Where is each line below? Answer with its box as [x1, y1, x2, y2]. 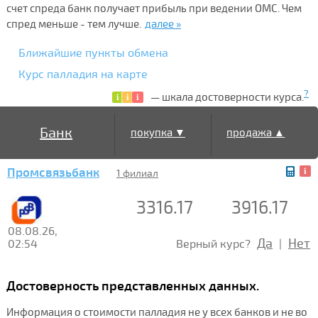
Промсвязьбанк [7, 165, 99, 180]
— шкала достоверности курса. [150, 90, 304, 104]
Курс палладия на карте [18, 67, 148, 82]
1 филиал [116, 167, 158, 180]
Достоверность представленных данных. [6, 278, 259, 295]
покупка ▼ [130, 126, 185, 139]
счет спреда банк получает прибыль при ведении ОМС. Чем [6, 1, 302, 15]
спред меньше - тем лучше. [6, 17, 141, 31]
